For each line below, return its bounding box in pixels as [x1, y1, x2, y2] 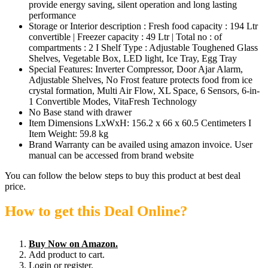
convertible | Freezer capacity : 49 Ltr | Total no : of [29, 32, 222, 42]
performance [29, 10, 76, 20]
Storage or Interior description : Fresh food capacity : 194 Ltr [29, 21, 258, 31]
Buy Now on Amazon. [29, 239, 118, 249]
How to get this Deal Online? [5, 203, 188, 219]
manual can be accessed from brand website [29, 150, 194, 160]
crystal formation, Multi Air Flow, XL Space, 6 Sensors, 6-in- [29, 86, 260, 96]
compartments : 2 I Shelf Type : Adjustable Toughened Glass [29, 42, 258, 53]
